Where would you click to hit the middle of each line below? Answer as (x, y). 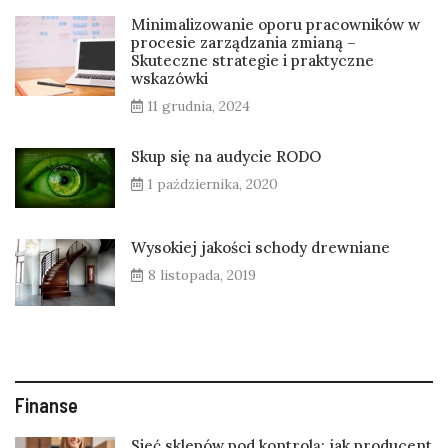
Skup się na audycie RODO (226, 156)
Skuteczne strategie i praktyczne (252, 60)
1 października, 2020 (213, 183)
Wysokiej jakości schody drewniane (260, 248)
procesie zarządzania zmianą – (243, 42)
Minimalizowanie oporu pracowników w (275, 24)
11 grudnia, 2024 (199, 105)
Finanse (46, 404)
